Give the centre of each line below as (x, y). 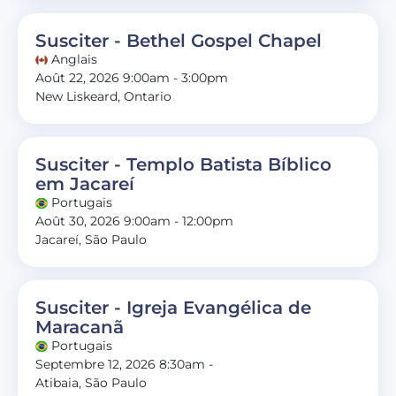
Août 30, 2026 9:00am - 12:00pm (134, 221)
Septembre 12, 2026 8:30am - (124, 364)
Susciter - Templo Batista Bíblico (183, 164)
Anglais (72, 59)
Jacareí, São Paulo (91, 239)
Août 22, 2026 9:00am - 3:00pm (132, 77)
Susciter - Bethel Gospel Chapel (179, 40)
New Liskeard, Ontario (103, 96)
